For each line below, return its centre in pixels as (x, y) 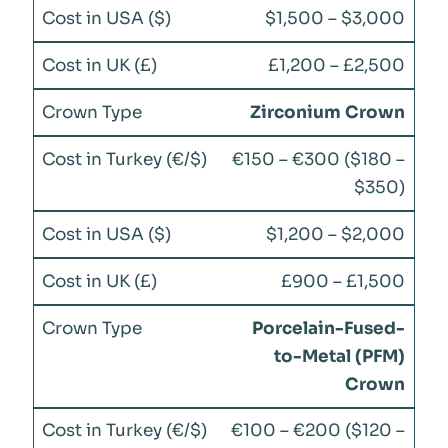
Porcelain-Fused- (329, 328)
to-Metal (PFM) (340, 356)
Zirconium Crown (328, 112)
